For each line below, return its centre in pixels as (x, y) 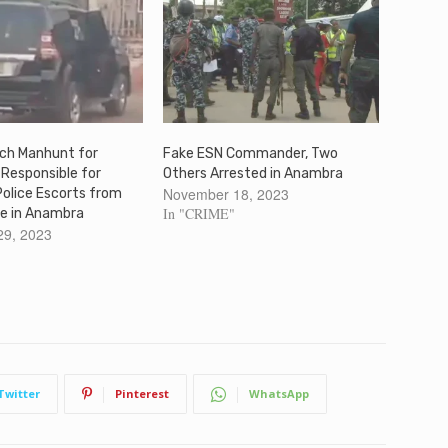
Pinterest (142, 393)
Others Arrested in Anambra (252, 173)
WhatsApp (279, 393)
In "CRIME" (198, 213)
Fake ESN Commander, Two (250, 153)
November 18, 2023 (225, 193)
